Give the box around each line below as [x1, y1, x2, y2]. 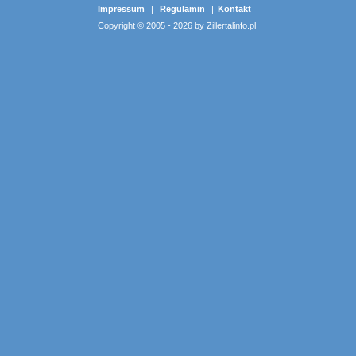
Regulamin [160, 4, 205, 14]
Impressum [98, 4, 145, 14]
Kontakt [218, 4, 251, 14]
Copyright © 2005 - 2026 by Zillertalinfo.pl [98, 21, 256, 30]
